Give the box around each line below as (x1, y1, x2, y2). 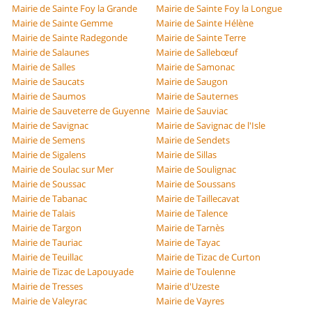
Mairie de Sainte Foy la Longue (156, 2, 282, 15)
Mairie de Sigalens (12, 148, 86, 162)
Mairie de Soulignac (156, 163, 236, 176)
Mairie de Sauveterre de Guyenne (12, 104, 150, 118)
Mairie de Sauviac (156, 104, 228, 118)
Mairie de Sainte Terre (156, 31, 246, 45)
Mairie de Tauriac (12, 236, 83, 249)
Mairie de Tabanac (12, 192, 88, 205)
